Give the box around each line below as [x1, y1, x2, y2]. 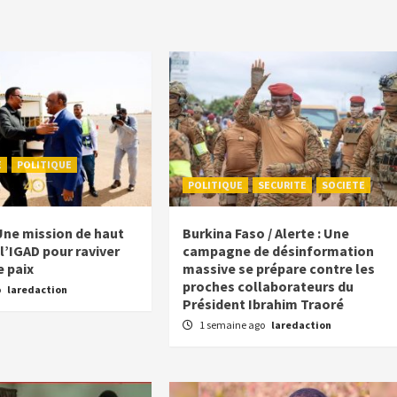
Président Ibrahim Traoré [183, 295, 345, 314]
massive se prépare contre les [183, 260, 376, 278]
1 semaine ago [199, 318, 268, 332]
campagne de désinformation [183, 242, 375, 261]
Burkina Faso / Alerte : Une [183, 224, 350, 243]
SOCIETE [322, 178, 366, 192]
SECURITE [258, 178, 307, 192]
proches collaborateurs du [183, 277, 354, 296]
